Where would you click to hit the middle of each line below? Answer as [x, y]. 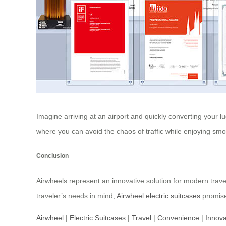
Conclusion [52, 156]
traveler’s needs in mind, [76, 196]
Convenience [178, 218]
